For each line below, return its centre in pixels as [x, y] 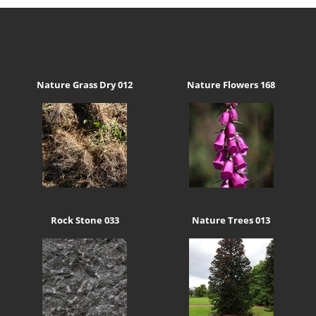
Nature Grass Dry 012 [85, 85]
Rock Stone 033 [85, 220]
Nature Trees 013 [231, 220]
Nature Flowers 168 [231, 85]
